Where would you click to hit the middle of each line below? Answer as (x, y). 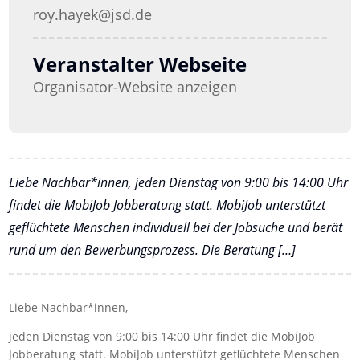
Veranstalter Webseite (140, 63)
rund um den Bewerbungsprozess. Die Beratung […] (153, 250)
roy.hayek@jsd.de (93, 14)
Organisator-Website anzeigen (135, 86)
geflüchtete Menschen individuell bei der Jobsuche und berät (176, 227)
